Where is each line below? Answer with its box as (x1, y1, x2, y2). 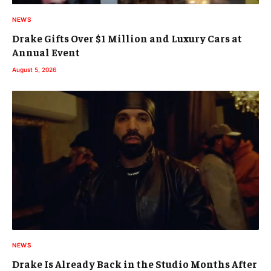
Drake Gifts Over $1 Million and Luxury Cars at (12, 31, 242, 45)
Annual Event (12, 45, 80, 59)
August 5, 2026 (12, 66, 56, 74)
